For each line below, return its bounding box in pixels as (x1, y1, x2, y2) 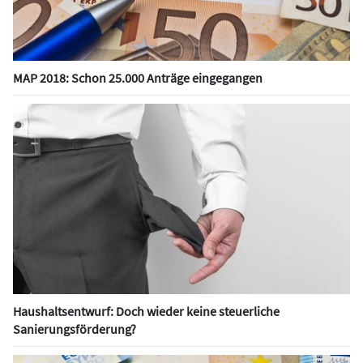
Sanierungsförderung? (13, 321, 136, 338)
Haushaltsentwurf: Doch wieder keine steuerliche (13, 303, 280, 320)
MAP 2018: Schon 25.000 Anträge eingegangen (13, 69, 263, 86)
